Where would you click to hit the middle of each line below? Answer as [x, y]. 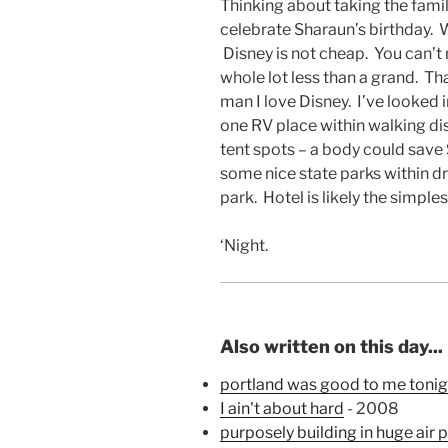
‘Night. [244, 246]
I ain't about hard [282, 408]
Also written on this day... [331, 347]
